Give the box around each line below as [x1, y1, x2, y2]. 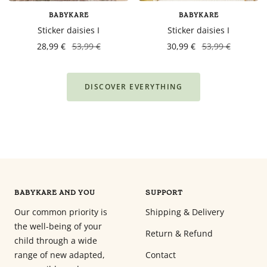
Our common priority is [14, 206, 107, 218]
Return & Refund [145, 228, 213, 239]
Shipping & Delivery [145, 206, 224, 218]
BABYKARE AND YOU [14, 188, 95, 197]
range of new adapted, [14, 249, 105, 260]
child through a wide [14, 235, 97, 246]
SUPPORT [145, 188, 183, 197]
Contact [145, 249, 176, 260]
